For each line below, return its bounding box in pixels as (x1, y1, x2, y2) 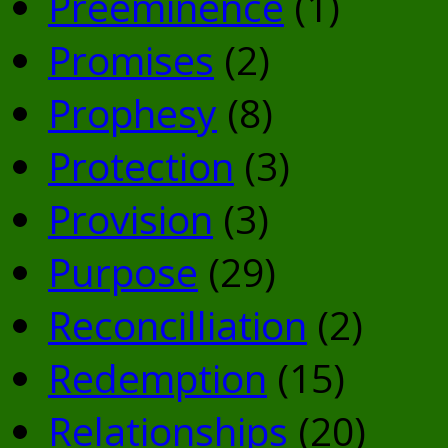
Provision (48, 192, 213, 246)
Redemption (48, 351, 267, 405)
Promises (48, 33, 214, 87)
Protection (48, 139, 234, 193)
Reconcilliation (48, 298, 307, 352)
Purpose (48, 245, 198, 299)
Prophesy (48, 86, 217, 140)
